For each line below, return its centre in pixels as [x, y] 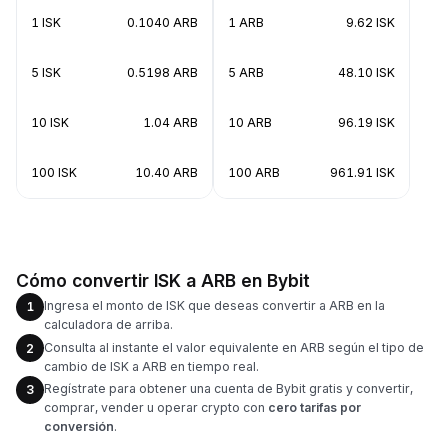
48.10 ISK [366, 72]
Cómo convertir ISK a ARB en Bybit [163, 280]
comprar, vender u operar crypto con [156, 407]
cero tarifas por [314, 407]
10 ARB [250, 122]
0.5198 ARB [162, 72]
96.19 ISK [366, 122]
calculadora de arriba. [108, 324]
